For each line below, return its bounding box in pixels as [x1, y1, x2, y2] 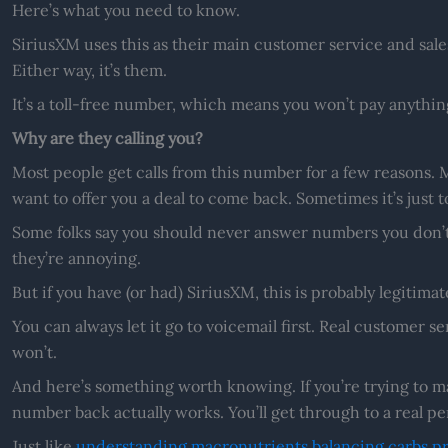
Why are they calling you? [11, 127, 203, 148]
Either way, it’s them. [11, 59, 167, 80]
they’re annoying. [11, 247, 141, 268]
